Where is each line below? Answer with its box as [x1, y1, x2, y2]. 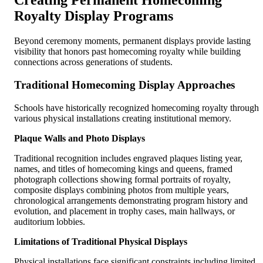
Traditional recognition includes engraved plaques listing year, [14, 153, 242, 163]
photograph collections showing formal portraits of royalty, [14, 174, 231, 184]
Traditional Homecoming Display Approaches [14, 78, 235, 91]
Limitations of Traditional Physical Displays [14, 236, 187, 247]
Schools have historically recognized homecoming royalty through [14, 102, 259, 113]
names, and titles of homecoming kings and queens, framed [14, 163, 232, 174]
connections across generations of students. [14, 57, 173, 68]
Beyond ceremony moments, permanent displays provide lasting [14, 36, 251, 46]
